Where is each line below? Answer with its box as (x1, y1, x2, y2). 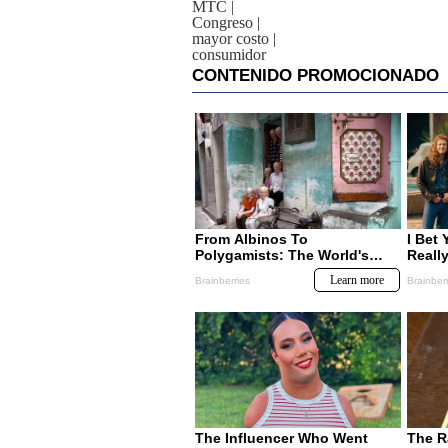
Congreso (192, 14, 253, 31)
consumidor (192, 46, 266, 63)
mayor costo (192, 30, 269, 47)
